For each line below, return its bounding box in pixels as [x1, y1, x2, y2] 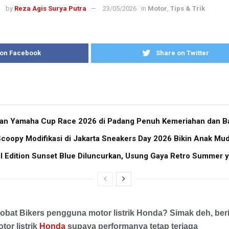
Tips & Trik [170, 5, 205, 13]
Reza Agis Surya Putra [14, 5, 86, 13]
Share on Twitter [156, 49, 210, 57]
